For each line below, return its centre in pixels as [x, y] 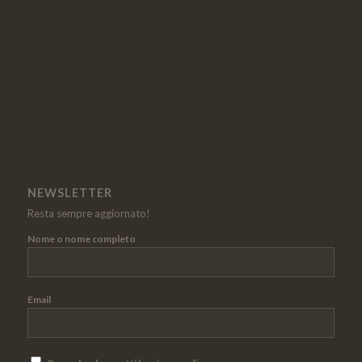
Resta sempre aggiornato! [88, 214]
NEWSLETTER [69, 193]
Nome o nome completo [81, 239]
